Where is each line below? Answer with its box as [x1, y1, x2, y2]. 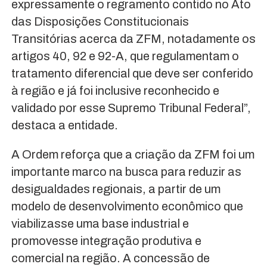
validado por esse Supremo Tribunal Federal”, [11, 101, 251, 115]
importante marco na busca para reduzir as [11, 165, 241, 179]
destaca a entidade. [11, 119, 118, 132]
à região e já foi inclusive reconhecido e [11, 84, 219, 98]
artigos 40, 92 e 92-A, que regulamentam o [11, 49, 239, 63]
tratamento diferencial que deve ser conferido [11, 67, 253, 80]
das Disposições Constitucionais [11, 15, 189, 29]
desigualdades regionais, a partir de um [11, 182, 221, 196]
